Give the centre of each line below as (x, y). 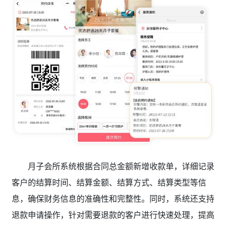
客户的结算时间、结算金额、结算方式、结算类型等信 (109, 183)
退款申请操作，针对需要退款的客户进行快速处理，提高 (113, 215)
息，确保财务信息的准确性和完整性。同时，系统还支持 (113, 199)
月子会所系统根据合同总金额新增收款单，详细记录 (121, 166)
